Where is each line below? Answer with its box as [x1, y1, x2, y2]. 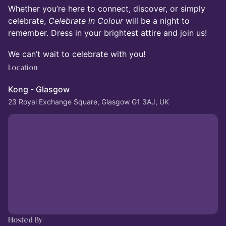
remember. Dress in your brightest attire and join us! [8, 28, 207, 38]
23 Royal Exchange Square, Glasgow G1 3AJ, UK [8, 97, 169, 106]
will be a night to [123, 16, 190, 26]
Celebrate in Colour [48, 16, 123, 26]
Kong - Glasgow [8, 84, 70, 94]
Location [8, 63, 37, 72]
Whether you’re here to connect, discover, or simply [8, 4, 205, 14]
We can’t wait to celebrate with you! [8, 49, 145, 59]
